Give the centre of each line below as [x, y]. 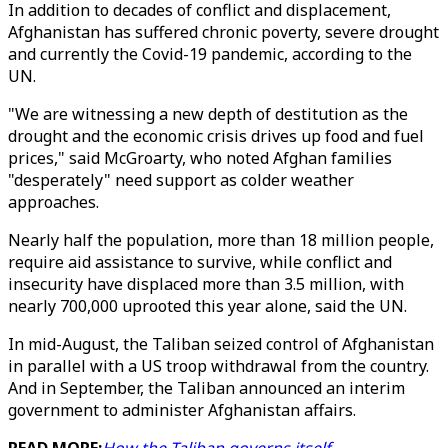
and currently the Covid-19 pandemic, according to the [210, 54]
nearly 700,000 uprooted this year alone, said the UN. [207, 306]
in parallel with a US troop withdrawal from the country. [218, 366]
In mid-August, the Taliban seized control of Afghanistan [221, 344]
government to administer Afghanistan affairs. [182, 410]
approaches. [53, 202]
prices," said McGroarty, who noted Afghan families [200, 158]
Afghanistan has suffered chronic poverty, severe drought [223, 32]
